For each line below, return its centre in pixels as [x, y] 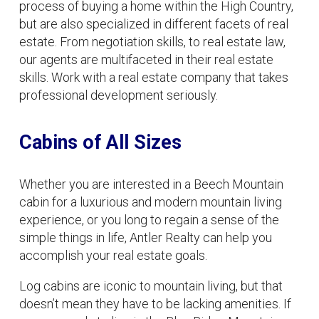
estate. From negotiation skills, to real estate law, [152, 42]
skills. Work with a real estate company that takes [154, 77]
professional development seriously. [119, 95]
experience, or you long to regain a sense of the [149, 220]
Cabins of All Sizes [100, 142]
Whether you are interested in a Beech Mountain [151, 184]
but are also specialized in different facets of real [154, 24]
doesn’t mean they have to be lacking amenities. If [155, 304]
